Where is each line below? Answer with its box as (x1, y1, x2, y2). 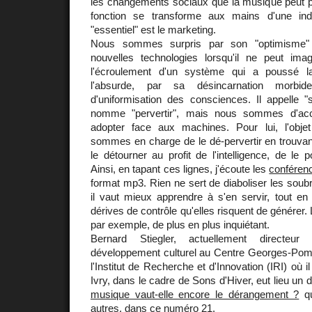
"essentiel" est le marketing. (91, 23, 216, 36)
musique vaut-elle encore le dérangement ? (91, 288, 299, 300)
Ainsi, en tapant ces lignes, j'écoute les (91, 162, 270, 175)
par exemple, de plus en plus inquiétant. (91, 218, 270, 231)
